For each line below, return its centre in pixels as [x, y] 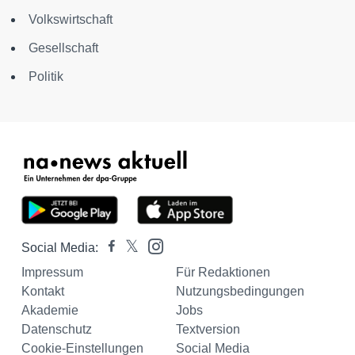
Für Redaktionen [223, 273]
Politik [46, 77]
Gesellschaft [63, 48]
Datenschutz [57, 330]
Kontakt [43, 292]
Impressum [52, 273]
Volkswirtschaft [71, 20]
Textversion [208, 330]
